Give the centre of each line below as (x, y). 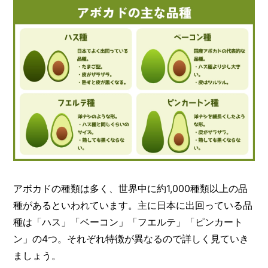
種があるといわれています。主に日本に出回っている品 (133, 205)
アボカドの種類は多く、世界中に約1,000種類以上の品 (131, 189)
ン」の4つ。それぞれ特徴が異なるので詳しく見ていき (131, 239)
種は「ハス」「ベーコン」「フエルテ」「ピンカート (128, 222)
